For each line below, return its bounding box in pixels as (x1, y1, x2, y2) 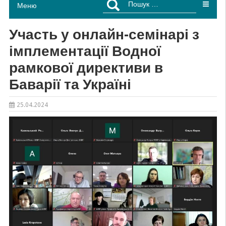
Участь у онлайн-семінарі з (9, 26, 199, 43)
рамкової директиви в (9, 60, 163, 77)
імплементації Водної (9, 43, 161, 60)
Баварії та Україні (9, 76, 131, 93)
